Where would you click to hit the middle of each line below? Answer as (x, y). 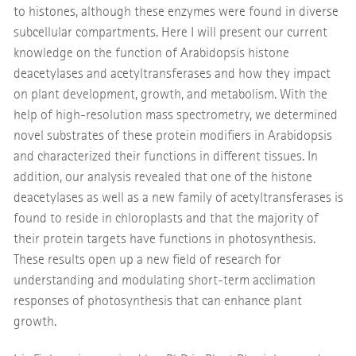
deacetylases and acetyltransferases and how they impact (172, 74)
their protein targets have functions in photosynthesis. (164, 239)
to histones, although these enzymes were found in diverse (176, 12)
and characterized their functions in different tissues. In (165, 157)
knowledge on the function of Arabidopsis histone (151, 53)
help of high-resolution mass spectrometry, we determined (175, 115)
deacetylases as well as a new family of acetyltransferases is (178, 198)
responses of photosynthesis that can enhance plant (157, 301)
